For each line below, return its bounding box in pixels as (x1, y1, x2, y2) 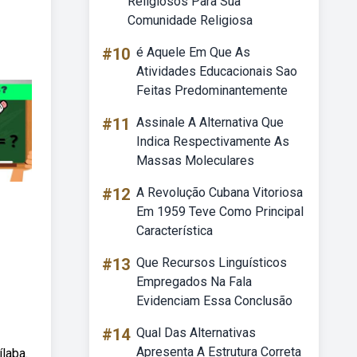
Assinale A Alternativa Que (136, 115, 284, 130)
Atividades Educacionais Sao (136, 64, 297, 79)
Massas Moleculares (136, 153, 254, 168)
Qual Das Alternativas (136, 325, 256, 340)
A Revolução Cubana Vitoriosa (136, 185, 303, 200)
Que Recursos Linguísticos (136, 255, 287, 270)
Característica (136, 223, 213, 238)
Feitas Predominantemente (136, 83, 288, 98)
